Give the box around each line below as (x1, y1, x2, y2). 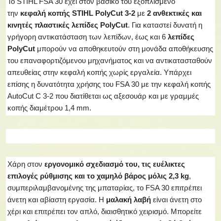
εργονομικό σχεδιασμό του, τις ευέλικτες (44, 160, 185, 168)
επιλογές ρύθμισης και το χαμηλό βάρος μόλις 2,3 (7, 172, 179, 180)
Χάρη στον (7, 160, 42, 168)
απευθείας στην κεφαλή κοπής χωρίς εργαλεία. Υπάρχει (7, 68, 191, 76)
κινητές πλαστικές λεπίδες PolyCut (7, 21, 128, 29)
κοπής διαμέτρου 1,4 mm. (7, 104, 91, 112)
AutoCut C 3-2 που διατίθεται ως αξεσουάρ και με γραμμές (7, 92, 199, 100)
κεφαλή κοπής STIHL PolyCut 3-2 (20, 9, 135, 17)
